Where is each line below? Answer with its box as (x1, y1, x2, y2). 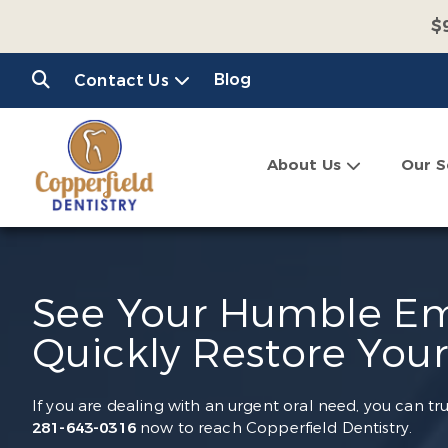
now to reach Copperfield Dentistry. (135, 418, 413, 438)
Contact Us (74, 70, 169, 91)
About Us (266, 155, 342, 175)
